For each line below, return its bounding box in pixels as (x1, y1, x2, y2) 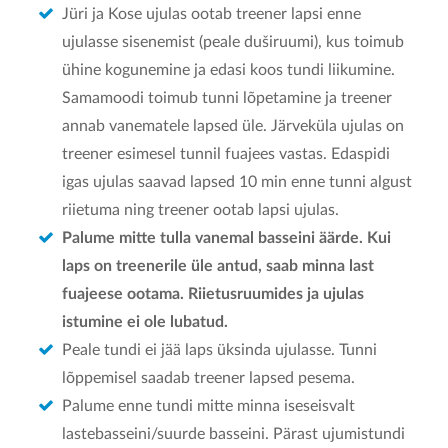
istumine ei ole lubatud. (62, 313, 228, 330)
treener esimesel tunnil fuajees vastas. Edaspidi (62, 145, 390, 162)
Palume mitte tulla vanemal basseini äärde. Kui (62, 229, 391, 246)
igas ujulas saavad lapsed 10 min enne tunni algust (62, 173, 412, 190)
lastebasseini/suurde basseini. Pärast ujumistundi (62, 425, 405, 442)
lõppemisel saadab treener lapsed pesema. (62, 369, 355, 386)
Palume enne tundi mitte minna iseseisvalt (62, 397, 355, 414)
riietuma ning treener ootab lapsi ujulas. (62, 201, 339, 218)
